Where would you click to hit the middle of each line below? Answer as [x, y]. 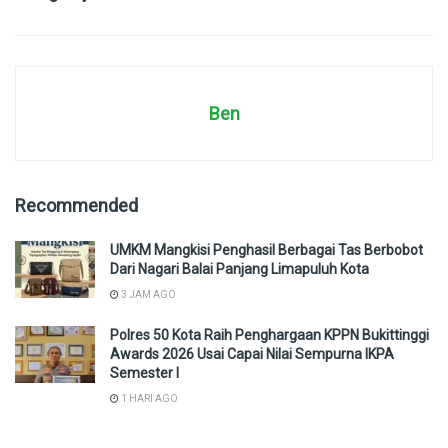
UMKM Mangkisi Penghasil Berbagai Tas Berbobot [266, 249]
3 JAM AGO [147, 294]
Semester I [144, 372]
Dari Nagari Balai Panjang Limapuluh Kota [239, 268]
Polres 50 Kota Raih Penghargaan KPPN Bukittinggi [269, 334]
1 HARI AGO [148, 398]
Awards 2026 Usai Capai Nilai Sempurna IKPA [252, 353]
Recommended [76, 205]
